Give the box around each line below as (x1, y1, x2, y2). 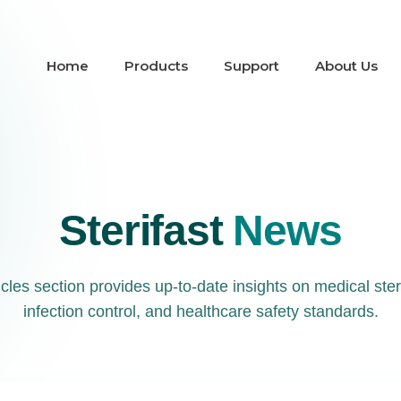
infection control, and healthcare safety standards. (22, 303, 379, 320)
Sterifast (59, 207, 234, 254)
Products (124, 57, 188, 74)
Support (224, 57, 279, 74)
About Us (315, 57, 378, 74)
